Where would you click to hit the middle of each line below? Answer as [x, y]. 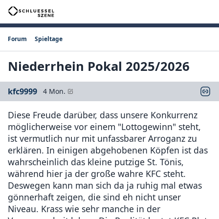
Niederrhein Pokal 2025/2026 [99, 66]
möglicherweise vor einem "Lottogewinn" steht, [104, 127]
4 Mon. [54, 91]
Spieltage [49, 39]
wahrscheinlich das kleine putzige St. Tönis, [96, 162]
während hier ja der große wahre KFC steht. [97, 174]
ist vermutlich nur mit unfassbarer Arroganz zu [102, 138]
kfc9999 [22, 91]
